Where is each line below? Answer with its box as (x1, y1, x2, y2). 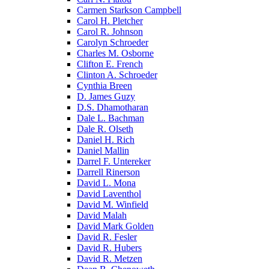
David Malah (77, 210, 127, 220)
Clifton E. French (77, 58, 143, 69)
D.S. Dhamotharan (77, 101, 148, 112)
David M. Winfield (77, 199, 148, 210)
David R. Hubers (77, 242, 142, 253)
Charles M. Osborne (77, 47, 154, 58)
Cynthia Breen (77, 80, 132, 91)
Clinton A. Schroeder (77, 69, 157, 80)
